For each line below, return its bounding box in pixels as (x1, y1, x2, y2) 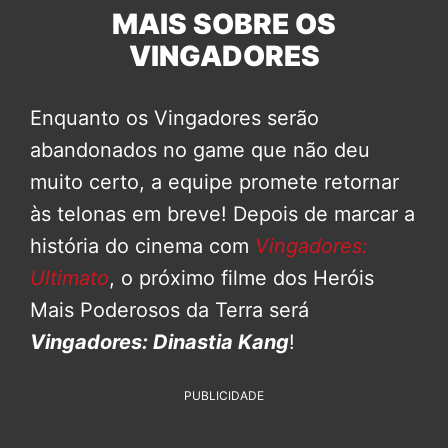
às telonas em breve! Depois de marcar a (30, 201, 415, 226)
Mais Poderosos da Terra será (30, 297, 309, 322)
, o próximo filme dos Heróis (109, 265, 374, 290)
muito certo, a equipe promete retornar (30, 169, 399, 194)
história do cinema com (30, 233, 255, 258)
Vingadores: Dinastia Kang (30, 329, 289, 354)
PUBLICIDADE (184, 387, 264, 403)
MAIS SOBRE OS (112, 6, 336, 41)
